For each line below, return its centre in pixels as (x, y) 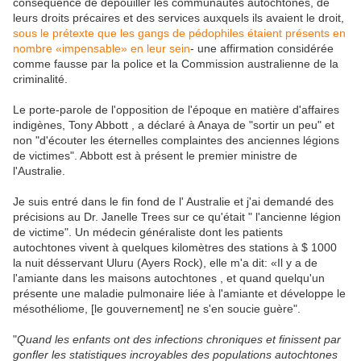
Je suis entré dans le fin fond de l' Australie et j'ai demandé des (173, 202)
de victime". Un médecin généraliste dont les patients (148, 232)
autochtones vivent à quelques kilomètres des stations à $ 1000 (175, 248)
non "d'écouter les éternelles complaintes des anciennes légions (176, 141)
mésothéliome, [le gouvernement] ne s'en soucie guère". (157, 309)
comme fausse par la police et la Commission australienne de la (176, 64)
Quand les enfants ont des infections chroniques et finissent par (179, 340)
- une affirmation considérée (262, 49)
